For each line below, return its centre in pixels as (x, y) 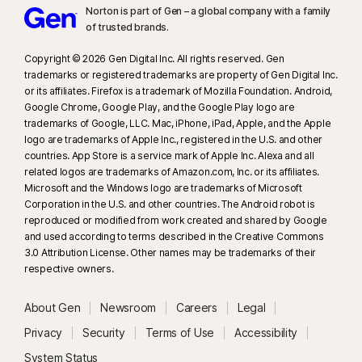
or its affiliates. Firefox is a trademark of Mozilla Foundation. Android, (179, 90)
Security (103, 332)
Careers (196, 307)
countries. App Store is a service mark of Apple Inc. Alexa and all (169, 155)
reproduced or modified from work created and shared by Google (176, 220)
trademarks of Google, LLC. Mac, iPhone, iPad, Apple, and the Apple (178, 123)
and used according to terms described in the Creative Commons (174, 236)
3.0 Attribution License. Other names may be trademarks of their (170, 252)
